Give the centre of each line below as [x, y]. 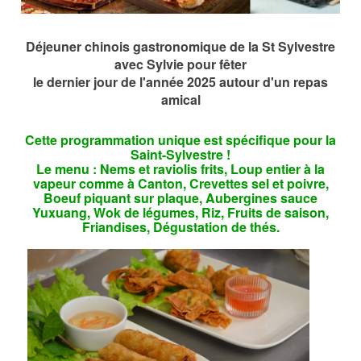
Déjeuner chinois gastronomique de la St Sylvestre [180, 47]
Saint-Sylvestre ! [180, 155]
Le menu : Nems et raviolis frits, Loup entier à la [180, 169]
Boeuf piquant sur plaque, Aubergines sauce [180, 198]
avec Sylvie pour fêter [180, 64]
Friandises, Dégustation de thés [179, 227]
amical [180, 100]
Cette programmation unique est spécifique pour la [180, 140]
